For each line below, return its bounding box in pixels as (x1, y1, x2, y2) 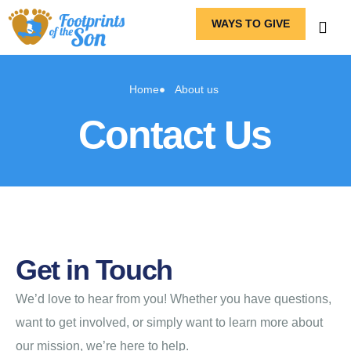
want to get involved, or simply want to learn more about (16, 315, 323, 329)
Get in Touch (16, 253, 172, 286)
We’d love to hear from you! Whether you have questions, (16, 291, 331, 306)
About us (174, 83, 219, 96)
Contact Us (78, 112, 272, 157)
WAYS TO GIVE (211, 17, 290, 30)
